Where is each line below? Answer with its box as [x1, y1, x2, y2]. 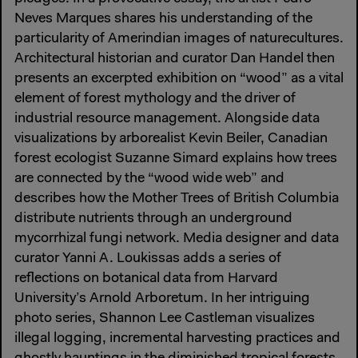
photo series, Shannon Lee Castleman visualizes [14, 311, 315, 326]
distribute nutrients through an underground [14, 211, 292, 226]
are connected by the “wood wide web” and [14, 171, 284, 186]
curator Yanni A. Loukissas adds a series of [14, 251, 281, 266]
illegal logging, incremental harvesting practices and [14, 331, 340, 346]
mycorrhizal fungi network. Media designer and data [14, 231, 339, 246]
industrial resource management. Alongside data [14, 111, 320, 126]
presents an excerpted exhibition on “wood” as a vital [14, 71, 344, 86]
